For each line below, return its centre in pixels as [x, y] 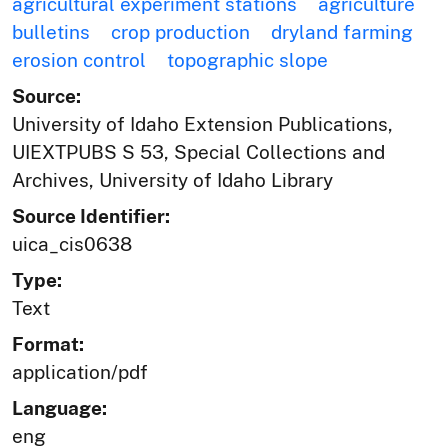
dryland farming [342, 31]
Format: [48, 343]
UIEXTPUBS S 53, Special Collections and [198, 151]
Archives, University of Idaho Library [172, 179]
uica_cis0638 [72, 243]
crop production [180, 31]
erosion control [79, 59]
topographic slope [247, 59]
